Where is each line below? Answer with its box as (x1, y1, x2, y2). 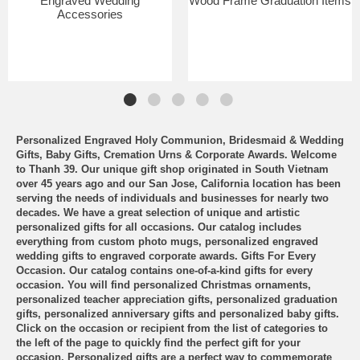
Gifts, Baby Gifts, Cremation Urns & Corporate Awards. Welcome (16, 148, 337, 161)
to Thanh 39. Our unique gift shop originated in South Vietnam (16, 162, 329, 175)
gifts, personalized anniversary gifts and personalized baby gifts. (16, 307, 339, 320)
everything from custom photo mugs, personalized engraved (16, 235, 318, 247)
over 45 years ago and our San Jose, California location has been (16, 177, 341, 190)
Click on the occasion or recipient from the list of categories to (16, 321, 328, 334)
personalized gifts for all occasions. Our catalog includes (16, 220, 301, 233)
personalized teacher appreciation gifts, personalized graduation (16, 292, 337, 305)
